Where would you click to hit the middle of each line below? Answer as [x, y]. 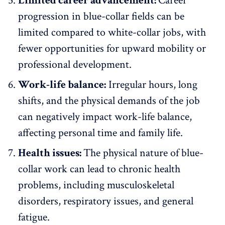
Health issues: [51, 153]
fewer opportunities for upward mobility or [112, 48]
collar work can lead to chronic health [99, 169]
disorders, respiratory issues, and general [106, 201]
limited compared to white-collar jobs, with [112, 32]
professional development [74, 64]
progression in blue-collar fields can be [101, 16]
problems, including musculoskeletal [96, 185]
